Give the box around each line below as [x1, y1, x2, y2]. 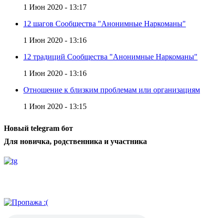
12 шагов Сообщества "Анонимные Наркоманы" [23, 19, 186, 28]
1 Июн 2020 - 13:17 [23, 3, 87, 12]
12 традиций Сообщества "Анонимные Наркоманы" [23, 53, 198, 61]
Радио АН [4, 178, 38, 187]
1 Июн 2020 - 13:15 [23, 102, 87, 111]
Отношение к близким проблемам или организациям [23, 86, 200, 94]
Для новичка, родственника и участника [4, 137, 147, 145]
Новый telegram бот [4, 124, 73, 132]
